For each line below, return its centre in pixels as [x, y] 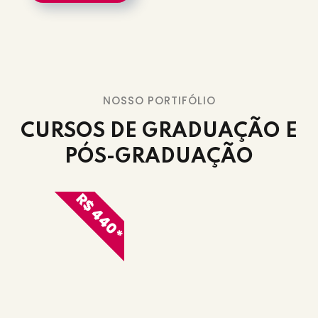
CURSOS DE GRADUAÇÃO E [159, 132]
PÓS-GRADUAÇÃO [159, 158]
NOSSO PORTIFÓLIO [159, 101]
